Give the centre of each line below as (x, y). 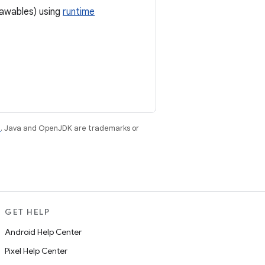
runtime (79, 12)
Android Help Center (43, 232)
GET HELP (27, 212)
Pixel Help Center (36, 251)
